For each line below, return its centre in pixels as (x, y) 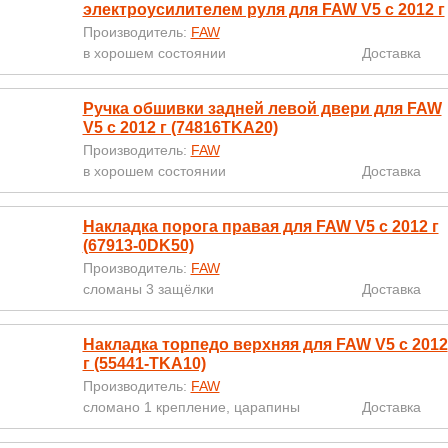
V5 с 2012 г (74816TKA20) (180, 127)
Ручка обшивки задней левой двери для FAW (262, 108)
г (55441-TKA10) (144, 363)
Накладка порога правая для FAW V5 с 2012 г (260, 226)
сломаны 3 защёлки (148, 289)
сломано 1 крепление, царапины (191, 407)
